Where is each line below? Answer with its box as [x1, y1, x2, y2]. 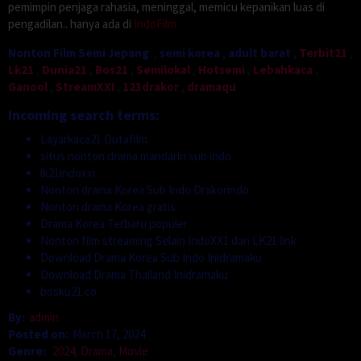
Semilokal [136, 61, 190, 77]
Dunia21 [42, 61, 87, 77]
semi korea [160, 44, 220, 60]
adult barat [228, 44, 291, 60]
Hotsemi [198, 61, 245, 77]
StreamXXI [56, 78, 114, 94]
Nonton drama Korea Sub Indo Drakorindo [40, 181, 249, 197]
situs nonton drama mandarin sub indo [40, 147, 231, 164]
